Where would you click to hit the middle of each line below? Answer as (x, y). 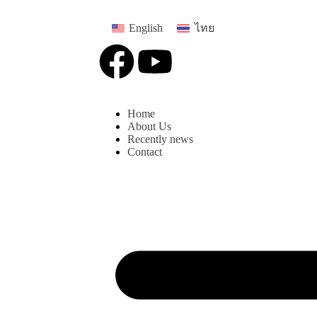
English (146, 28)
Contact (145, 152)
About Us (149, 127)
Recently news (160, 139)
